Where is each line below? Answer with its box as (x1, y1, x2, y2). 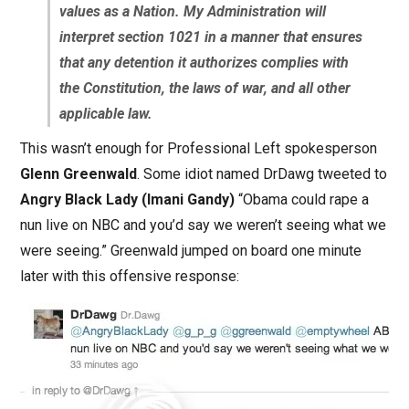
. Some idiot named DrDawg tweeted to (136, 165, 387, 184)
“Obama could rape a (234, 191, 369, 209)
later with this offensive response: (19, 267, 239, 286)
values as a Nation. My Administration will (58, 3, 326, 21)
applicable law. (58, 105, 152, 123)
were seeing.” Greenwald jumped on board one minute (19, 242, 362, 260)
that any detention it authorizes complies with (58, 54, 349, 72)
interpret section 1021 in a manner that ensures (58, 28, 362, 47)
